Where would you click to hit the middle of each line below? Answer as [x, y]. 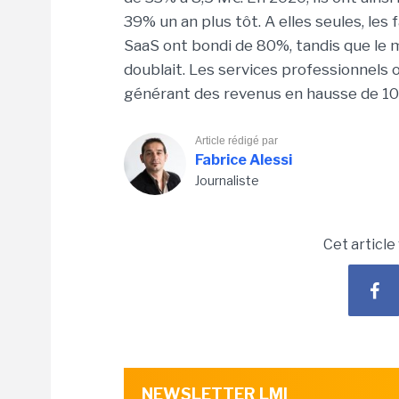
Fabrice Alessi [244, 160]
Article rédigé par [236, 141]
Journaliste [227, 180]
